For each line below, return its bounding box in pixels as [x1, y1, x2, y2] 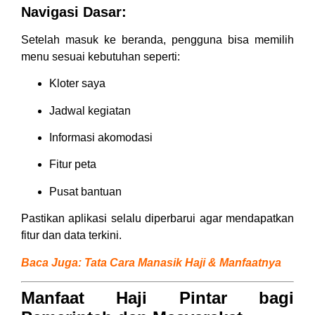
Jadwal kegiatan [49, 104, 131, 117]
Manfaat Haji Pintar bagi [21, 288, 294, 308]
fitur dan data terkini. [21, 229, 122, 242]
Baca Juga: [21, 256, 84, 269]
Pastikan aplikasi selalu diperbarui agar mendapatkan [21, 212, 294, 225]
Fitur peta [49, 158, 96, 171]
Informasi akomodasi [49, 131, 153, 144]
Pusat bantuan [49, 185, 122, 198]
